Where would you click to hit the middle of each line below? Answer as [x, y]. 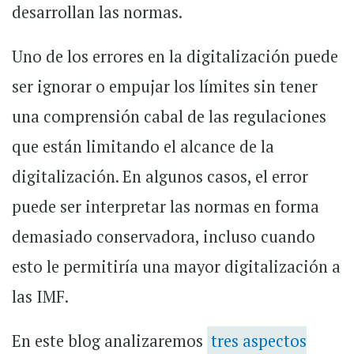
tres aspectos [259, 341]
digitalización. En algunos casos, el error [160, 177]
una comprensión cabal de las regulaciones [169, 117]
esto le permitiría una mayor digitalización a [176, 267]
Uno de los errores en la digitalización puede [175, 57]
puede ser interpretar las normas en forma [166, 207]
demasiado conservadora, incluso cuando [164, 237]
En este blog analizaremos [109, 341]
